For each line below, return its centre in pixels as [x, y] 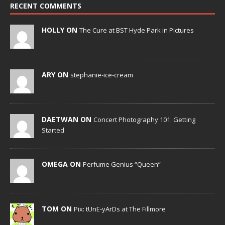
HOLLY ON [61, 30]
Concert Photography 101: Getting [144, 120]
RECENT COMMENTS [46, 6]
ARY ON [56, 75]
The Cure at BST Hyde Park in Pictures [137, 30]
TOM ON [58, 209]
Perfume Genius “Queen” [122, 164]
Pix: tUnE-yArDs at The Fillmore [120, 209]
